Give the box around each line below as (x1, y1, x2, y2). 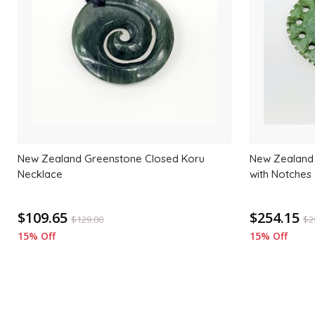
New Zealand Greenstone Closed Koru (18, 152, 205, 165)
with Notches (250, 167, 312, 181)
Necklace (18, 167, 63, 181)
